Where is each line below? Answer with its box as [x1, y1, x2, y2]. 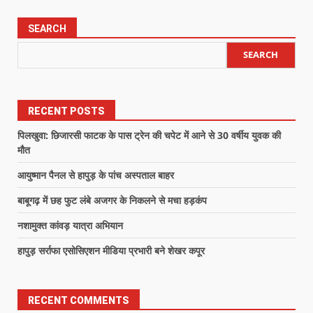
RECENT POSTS [28, 105, 105, 117]
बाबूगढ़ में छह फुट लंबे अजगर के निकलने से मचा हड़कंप [17, 193, 207, 207]
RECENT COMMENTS [28, 294, 129, 306]
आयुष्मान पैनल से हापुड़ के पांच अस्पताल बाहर [17, 168, 174, 182]
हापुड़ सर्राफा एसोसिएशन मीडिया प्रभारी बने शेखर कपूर [17, 243, 205, 257]
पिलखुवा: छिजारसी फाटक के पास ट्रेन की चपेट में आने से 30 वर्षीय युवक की [17, 128, 281, 142]
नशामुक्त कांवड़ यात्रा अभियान [17, 218, 123, 232]
